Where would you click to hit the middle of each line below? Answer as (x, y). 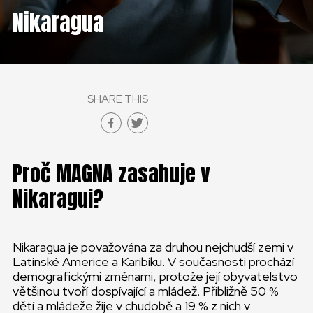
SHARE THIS (117, 99)
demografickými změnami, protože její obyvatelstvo (155, 276)
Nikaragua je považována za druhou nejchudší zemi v (153, 247)
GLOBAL (47, 48)
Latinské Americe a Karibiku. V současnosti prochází (153, 262)
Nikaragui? (58, 199)
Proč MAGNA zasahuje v (111, 174)
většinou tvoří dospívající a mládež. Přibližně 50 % (146, 291)
